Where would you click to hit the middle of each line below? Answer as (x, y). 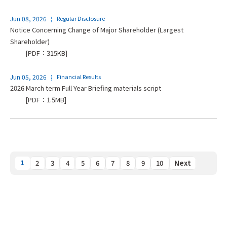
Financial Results (79, 76)
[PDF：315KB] (46, 53)
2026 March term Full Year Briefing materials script (86, 88)
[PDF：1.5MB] (46, 99)
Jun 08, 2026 (28, 18)
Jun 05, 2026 (28, 77)
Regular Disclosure (81, 18)
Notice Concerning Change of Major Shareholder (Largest (97, 29)
